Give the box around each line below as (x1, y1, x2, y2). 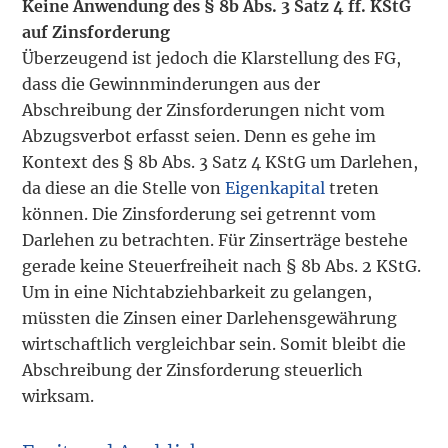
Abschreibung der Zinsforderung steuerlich (22, 359, 364, 380)
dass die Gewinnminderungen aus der (22, 73, 321, 94)
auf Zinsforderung (22, 21, 171, 42)
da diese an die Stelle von (22, 177, 226, 198)
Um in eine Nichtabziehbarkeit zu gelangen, (22, 281, 373, 302)
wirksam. (22, 385, 95, 406)
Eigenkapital (225, 177, 326, 198)
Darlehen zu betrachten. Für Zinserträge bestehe (22, 229, 409, 250)
